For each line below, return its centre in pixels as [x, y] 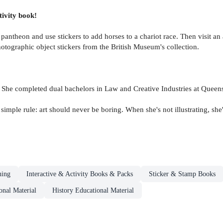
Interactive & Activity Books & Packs [80, 174]
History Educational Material [93, 191]
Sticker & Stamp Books [182, 174]
